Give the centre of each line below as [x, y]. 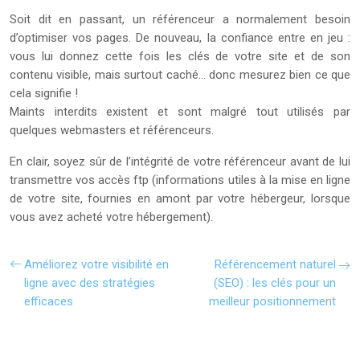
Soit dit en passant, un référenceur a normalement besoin [180, 19]
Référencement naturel [275, 264]
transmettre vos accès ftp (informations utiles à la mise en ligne [180, 180]
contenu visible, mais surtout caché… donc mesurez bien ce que [180, 75]
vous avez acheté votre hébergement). [111, 217]
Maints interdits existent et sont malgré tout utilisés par [180, 112]
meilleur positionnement [272, 301]
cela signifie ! [44, 93]
